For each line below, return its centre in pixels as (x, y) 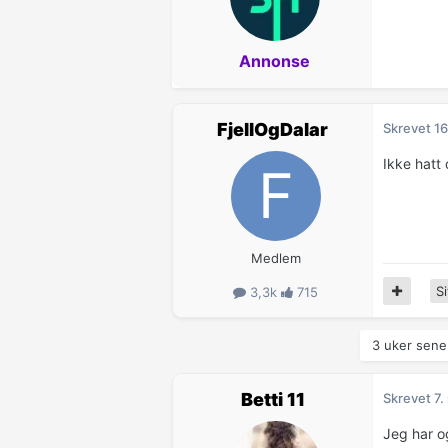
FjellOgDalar (272, 130)
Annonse (274, 61)
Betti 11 (272, 400)
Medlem (275, 258)
